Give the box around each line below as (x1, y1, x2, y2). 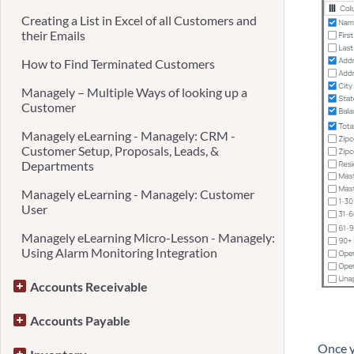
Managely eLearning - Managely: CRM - (21, 128, 235, 143)
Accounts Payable (30, 313, 130, 328)
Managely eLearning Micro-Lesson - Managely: (21, 230, 275, 245)
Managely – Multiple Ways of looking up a (21, 85, 247, 100)
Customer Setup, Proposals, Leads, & (21, 143, 219, 158)
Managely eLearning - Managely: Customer (21, 186, 254, 201)
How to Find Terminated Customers (21, 56, 215, 71)
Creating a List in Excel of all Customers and (21, 13, 257, 28)
